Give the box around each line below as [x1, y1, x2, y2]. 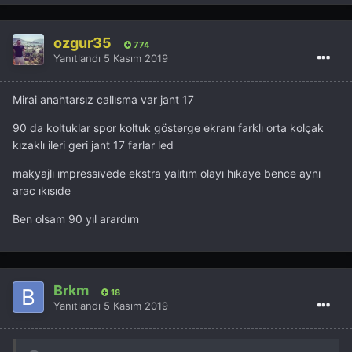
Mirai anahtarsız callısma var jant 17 [13, 93, 194, 107]
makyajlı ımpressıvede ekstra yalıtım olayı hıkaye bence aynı [13, 167, 321, 181]
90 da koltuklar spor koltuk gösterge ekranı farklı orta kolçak [13, 121, 324, 135]
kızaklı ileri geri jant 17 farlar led [13, 138, 174, 152]
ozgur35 [53, 34, 112, 51]
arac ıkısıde [13, 184, 71, 198]
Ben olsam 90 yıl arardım [13, 212, 139, 226]
